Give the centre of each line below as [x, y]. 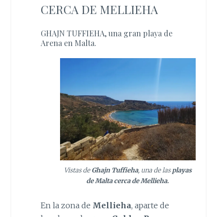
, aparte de [150, 205]
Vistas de [77, 170]
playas [182, 170]
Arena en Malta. [68, 43]
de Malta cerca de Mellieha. [128, 181]
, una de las [155, 170]
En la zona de [66, 205]
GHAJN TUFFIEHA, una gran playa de [106, 33]
